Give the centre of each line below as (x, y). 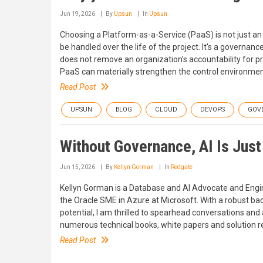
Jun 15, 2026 (77, 167)
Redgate (182, 167)
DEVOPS (213, 109)
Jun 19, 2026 (77, 14)
